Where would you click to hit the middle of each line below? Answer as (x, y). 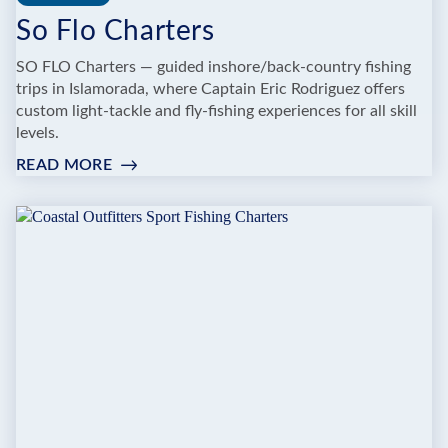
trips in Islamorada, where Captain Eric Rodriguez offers (210, 88)
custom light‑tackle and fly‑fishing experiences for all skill (216, 110)
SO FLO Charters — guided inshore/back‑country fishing (213, 66)
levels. (37, 132)
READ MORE (64, 164)
